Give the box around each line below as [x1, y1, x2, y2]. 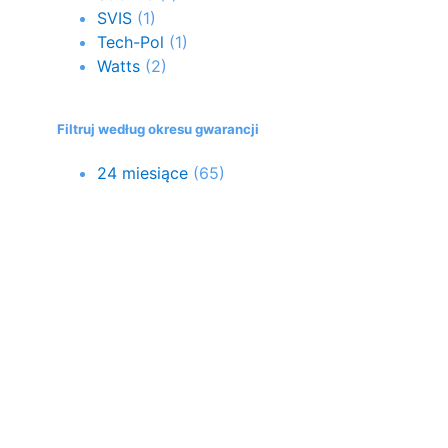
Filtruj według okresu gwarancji [57, 120, 259, 137]
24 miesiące [97, 162, 188, 183]
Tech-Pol [97, 31, 164, 52]
